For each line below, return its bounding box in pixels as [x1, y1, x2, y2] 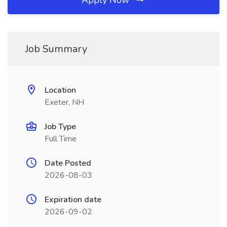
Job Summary [25, 42, 87, 56]
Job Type [45, 121, 76, 132]
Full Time [45, 133, 77, 144]
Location [45, 85, 76, 96]
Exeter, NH [45, 97, 84, 108]
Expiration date [45, 194, 101, 205]
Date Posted [45, 158, 91, 169]
